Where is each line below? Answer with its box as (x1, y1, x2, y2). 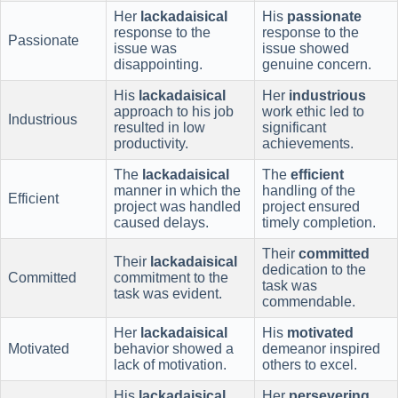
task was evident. (114, 286, 222, 302)
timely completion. (262, 215, 376, 231)
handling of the (262, 183, 355, 199)
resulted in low (114, 120, 205, 136)
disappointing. (114, 57, 203, 73)
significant (262, 120, 326, 136)
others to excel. (262, 357, 357, 373)
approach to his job (114, 104, 234, 120)
